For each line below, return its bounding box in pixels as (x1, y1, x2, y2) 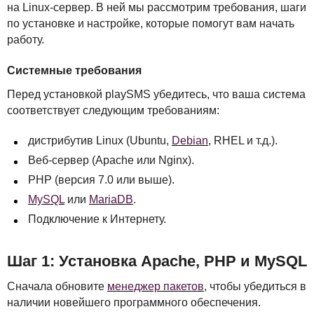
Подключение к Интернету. (28, 212, 166, 225)
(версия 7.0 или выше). (52, 173, 175, 186)
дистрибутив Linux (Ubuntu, (28, 134, 172, 146)
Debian (172, 134, 208, 146)
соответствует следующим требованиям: (7, 104, 219, 116)
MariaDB (89, 193, 133, 205)
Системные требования (7, 64, 142, 76)
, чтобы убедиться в (204, 280, 306, 292)
